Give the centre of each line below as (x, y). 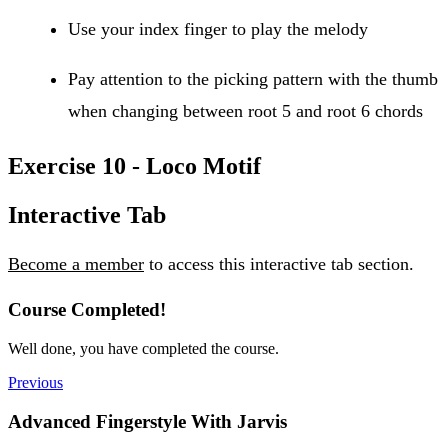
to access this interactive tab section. (279, 264)
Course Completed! (87, 310)
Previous (35, 382)
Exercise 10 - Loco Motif (134, 165)
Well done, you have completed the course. (143, 348)
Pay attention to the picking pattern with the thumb (253, 78)
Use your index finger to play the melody (218, 28)
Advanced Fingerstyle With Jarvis (147, 421)
